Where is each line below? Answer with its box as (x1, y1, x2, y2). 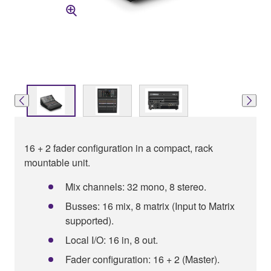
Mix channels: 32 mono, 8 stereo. (65, 179, 206, 194)
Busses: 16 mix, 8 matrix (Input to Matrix (65, 198, 235, 213)
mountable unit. (24, 155, 90, 169)
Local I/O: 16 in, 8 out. (65, 232, 158, 247)
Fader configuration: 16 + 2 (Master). (65, 252, 220, 266)
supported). (65, 213, 114, 227)
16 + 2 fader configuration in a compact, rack (24, 140, 213, 155)
